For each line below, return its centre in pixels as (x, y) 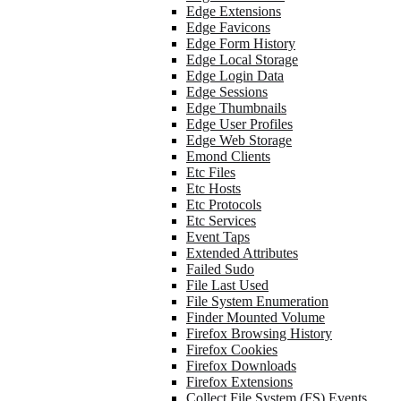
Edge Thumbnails (236, 108)
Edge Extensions (234, 11)
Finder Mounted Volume (256, 317)
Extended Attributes (242, 253)
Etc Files (211, 172)
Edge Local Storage (242, 60)
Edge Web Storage (239, 140)
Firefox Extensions (239, 382)
